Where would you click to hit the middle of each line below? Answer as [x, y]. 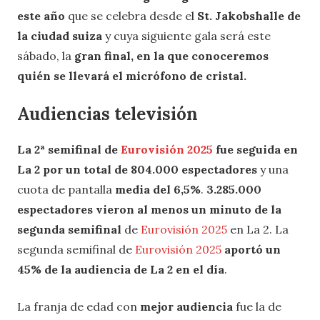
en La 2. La [258, 230]
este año [42, 16]
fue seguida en [255, 150]
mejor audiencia [186, 307]
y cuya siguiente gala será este [188, 36]
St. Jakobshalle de [249, 16]
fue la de [257, 307]
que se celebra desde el [132, 16]
